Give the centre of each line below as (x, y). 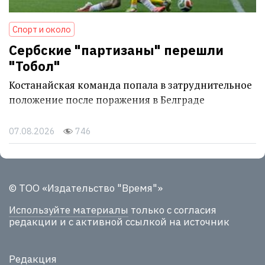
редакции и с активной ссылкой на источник (119, 222)
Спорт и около (42, 30)
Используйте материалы (69, 210)
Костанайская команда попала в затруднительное (130, 85)
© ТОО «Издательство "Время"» (86, 188)
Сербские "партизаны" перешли (116, 50)
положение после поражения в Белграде (107, 100)
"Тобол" (35, 66)
